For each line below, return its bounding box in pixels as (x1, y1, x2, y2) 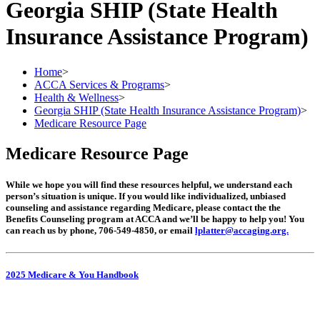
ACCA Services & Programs (34, 78, 164, 91)
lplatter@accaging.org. (195, 224, 289, 236)
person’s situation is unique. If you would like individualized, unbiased (6, 190, 286, 201)
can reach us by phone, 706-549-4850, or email (6, 224, 195, 236)
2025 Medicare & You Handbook (6, 269, 139, 281)
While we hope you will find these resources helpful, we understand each (6, 179, 292, 190)
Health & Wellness (34, 91, 119, 104)
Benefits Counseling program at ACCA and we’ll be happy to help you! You (6, 213, 304, 224)
